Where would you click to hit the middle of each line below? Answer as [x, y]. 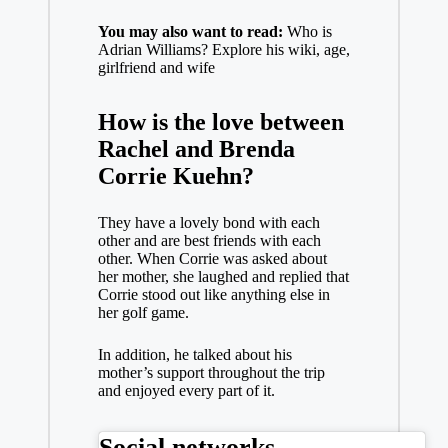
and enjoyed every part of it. [186, 390]
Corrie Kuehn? [175, 176]
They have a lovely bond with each [208, 222]
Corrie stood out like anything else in [213, 294]
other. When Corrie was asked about [212, 258]
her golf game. [143, 312]
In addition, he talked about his [194, 354]
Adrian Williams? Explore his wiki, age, [223, 49]
